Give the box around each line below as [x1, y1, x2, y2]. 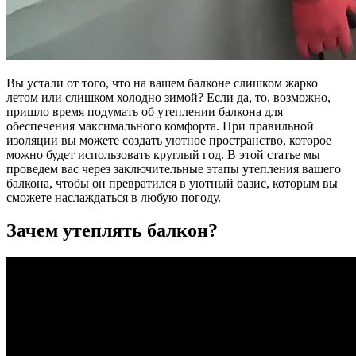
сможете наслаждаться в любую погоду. [6, 190, 221, 204]
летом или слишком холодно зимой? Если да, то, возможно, [6, 90, 331, 104]
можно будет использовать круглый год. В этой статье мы [6, 147, 320, 161]
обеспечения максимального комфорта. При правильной [6, 118, 314, 133]
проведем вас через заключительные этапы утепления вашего [6, 161, 341, 176]
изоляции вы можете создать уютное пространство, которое [6, 133, 331, 147]
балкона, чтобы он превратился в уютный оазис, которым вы [6, 176, 338, 190]
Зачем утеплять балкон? [6, 220, 218, 242]
